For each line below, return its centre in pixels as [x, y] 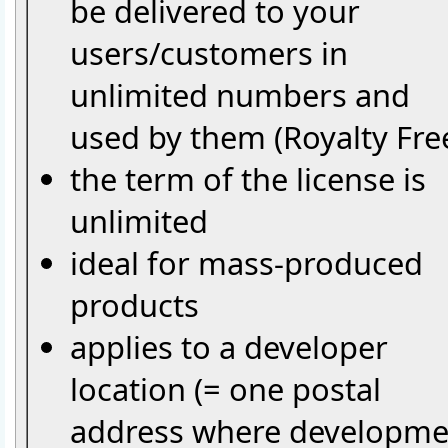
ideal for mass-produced [246, 263]
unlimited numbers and [240, 95]
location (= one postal [225, 389]
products [134, 305]
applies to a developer [229, 347]
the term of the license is [248, 179]
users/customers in [209, 53]
